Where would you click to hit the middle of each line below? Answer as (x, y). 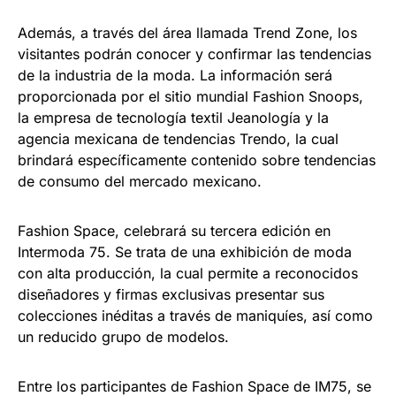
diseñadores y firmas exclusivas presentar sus (171, 295)
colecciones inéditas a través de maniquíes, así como (195, 316)
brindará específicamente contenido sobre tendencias (197, 160)
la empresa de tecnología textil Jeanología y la (173, 118)
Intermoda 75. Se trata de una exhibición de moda (185, 252)
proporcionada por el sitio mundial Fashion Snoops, (190, 97)
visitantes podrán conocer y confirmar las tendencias (194, 54)
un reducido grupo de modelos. (123, 337)
